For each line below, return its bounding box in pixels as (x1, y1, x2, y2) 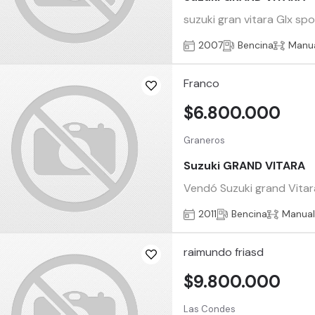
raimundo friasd (184, 245, 264, 260)
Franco (184, 76, 220, 91)
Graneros (184, 134, 226, 147)
